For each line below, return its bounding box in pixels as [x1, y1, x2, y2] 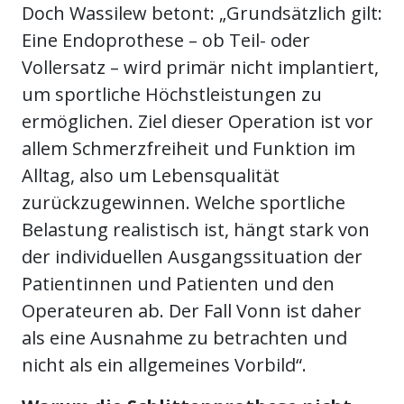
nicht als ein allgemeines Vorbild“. [22, 353, 307, 378]
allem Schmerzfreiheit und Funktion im [22, 136, 355, 161]
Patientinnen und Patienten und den [22, 271, 335, 297]
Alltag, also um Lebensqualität [22, 163, 280, 188]
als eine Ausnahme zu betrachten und [22, 326, 347, 351]
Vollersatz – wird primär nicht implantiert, [22, 55, 379, 80]
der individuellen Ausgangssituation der [22, 244, 363, 270]
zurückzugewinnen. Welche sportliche [22, 190, 345, 216]
